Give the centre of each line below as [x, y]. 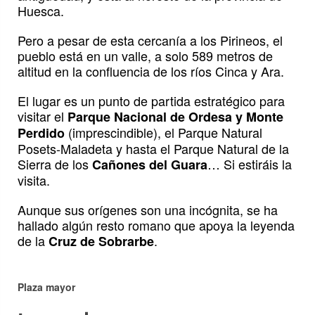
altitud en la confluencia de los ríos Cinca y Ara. [151, 71]
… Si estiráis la [250, 164]
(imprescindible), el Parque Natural [163, 133]
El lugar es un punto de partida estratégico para [151, 101]
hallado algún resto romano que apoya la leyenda [156, 225]
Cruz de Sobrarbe [101, 242]
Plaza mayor [46, 287]
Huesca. [41, 11]
